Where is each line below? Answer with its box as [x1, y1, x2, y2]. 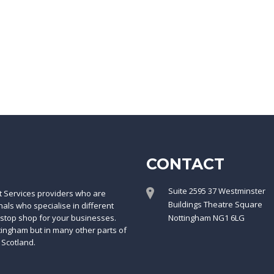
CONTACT [146, 155, 224, 173]
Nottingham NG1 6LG [168, 212, 245, 223]
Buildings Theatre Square [168, 199, 262, 210]
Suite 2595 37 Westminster [168, 185, 265, 196]
